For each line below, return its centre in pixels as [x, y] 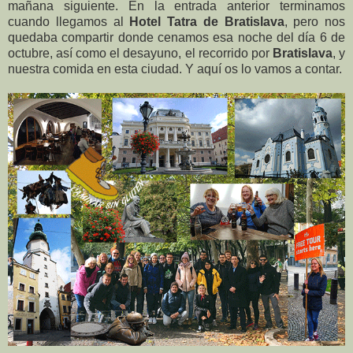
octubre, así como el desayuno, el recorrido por [140, 53]
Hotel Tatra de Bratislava [207, 21]
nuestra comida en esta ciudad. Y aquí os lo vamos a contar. [175, 69]
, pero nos [314, 21]
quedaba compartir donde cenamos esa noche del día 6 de [176, 37]
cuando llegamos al [69, 21]
